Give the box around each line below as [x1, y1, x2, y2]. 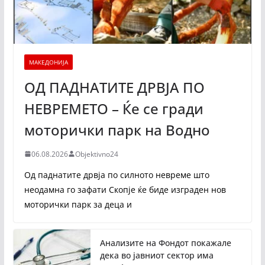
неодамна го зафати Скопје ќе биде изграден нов [24, 183, 226, 195]
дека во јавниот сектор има [99, 249, 214, 261]
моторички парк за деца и [24, 198, 132, 210]
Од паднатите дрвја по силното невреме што [24, 169, 209, 180]
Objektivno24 [75, 148, 118, 159]
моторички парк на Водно [24, 119, 210, 140]
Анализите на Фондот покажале [99, 237, 231, 248]
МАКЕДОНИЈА [28, 57, 68, 66]
